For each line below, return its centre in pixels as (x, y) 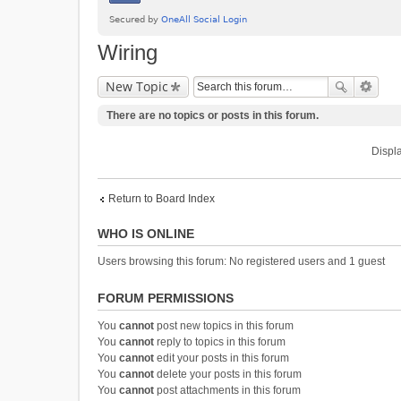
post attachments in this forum (227, 390)
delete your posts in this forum (228, 374)
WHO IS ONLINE (146, 234)
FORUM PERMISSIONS (166, 298)
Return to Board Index (162, 199)
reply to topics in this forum (220, 342)
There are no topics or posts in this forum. (213, 115)
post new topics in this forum (224, 326)
